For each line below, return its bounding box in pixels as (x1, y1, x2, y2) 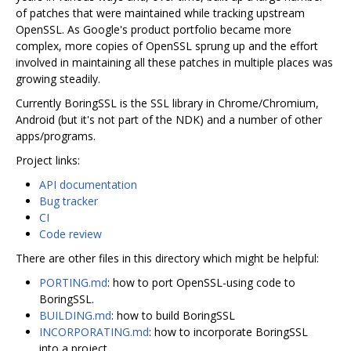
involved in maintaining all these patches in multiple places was (16, 54, 333, 70)
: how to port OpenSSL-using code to (107, 274, 295, 290)
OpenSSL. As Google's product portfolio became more (16, 21, 291, 37)
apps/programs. (16, 128, 96, 143)
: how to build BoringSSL (111, 307, 235, 323)
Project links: (16, 152, 80, 168)
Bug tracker (39, 193, 98, 208)
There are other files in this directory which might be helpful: (16, 250, 319, 266)
